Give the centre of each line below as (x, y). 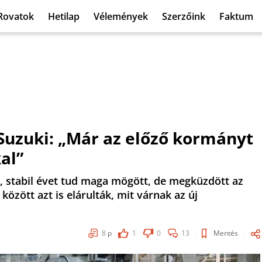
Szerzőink (184, 16)
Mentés (226, 233)
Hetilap (64, 16)
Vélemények (121, 16)
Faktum (236, 16)
